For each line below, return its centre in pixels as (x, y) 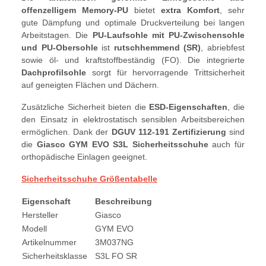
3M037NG (114, 243)
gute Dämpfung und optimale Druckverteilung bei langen (133, 23)
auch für (227, 145)
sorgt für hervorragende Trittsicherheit (165, 73)
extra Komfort (190, 10)
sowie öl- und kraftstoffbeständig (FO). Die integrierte (133, 60)
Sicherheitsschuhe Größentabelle (89, 179)
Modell (34, 229)
